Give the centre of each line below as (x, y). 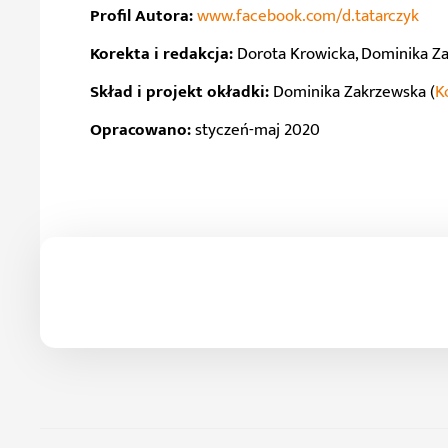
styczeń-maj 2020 (257, 129)
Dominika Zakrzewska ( (354, 91)
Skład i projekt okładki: (181, 91)
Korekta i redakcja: (161, 53)
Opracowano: (142, 129)
